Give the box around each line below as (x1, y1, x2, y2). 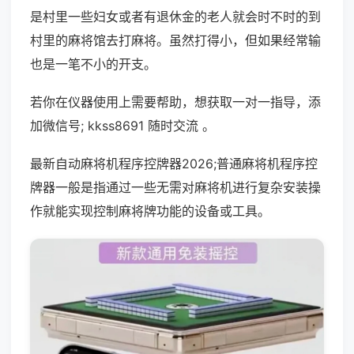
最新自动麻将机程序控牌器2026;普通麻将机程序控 (30, 156, 318, 171)
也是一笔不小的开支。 (30, 56, 156, 72)
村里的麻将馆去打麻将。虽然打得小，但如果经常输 (30, 32, 321, 48)
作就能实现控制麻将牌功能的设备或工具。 (30, 203, 270, 219)
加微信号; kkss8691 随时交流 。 (30, 118, 215, 134)
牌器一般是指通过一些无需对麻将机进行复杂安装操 (30, 179, 321, 195)
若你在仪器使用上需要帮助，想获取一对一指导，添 (30, 94, 321, 110)
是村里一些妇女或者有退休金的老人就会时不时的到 (30, 9, 321, 24)
